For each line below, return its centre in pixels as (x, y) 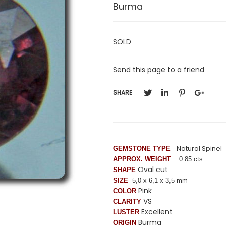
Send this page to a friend (159, 69)
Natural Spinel (199, 148)
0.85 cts (189, 159)
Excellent (156, 212)
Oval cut (152, 169)
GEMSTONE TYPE (142, 148)
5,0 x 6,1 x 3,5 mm (160, 180)
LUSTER (126, 212)
